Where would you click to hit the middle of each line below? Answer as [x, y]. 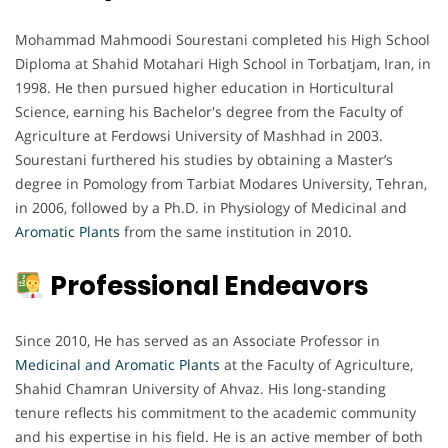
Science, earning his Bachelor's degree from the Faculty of [209, 112]
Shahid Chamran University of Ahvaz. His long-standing [200, 389]
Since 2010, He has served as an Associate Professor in [197, 341]
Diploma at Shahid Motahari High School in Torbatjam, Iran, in [223, 64]
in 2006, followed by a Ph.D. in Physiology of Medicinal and [211, 208]
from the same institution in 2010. [236, 232]
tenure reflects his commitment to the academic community [215, 413]
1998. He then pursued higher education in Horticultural [204, 88]
